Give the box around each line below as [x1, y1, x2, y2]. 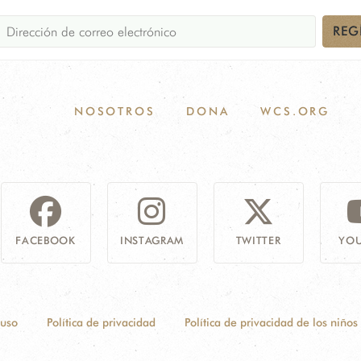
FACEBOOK [15, 233, 76, 247]
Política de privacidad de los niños [184, 315, 358, 329]
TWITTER [235, 233, 281, 247]
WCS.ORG [260, 104, 330, 118]
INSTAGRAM [120, 233, 184, 247]
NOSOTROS [74, 104, 156, 118]
